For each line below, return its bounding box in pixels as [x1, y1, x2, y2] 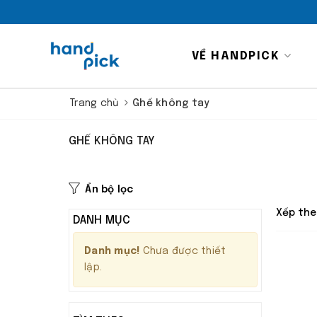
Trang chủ [70, 98, 119, 108]
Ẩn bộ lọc [85, 185, 134, 195]
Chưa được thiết [139, 246, 226, 256]
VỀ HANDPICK [191, 50, 284, 62]
